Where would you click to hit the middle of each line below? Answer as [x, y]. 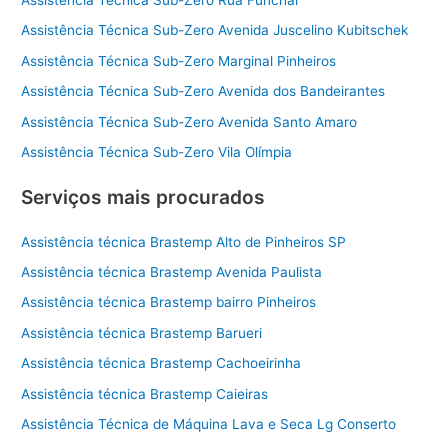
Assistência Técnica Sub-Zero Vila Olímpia [157, 151]
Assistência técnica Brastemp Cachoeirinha [161, 363]
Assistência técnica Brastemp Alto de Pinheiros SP [184, 241]
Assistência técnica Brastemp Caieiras [145, 393]
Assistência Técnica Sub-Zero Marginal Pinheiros [179, 60]
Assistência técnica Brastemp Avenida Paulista [172, 272]
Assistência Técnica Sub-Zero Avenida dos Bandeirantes [203, 91]
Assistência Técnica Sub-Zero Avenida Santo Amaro [189, 121]
